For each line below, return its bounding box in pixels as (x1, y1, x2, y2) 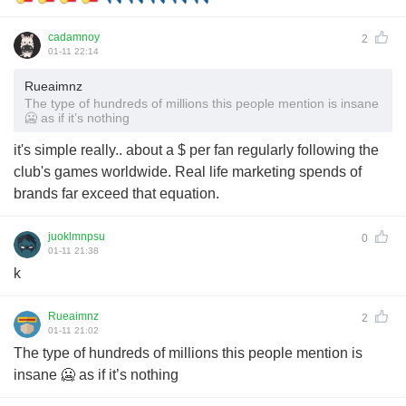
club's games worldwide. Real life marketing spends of (14, 163, 362, 179)
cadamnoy (48, 30, 100, 43)
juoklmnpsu (48, 229, 105, 243)
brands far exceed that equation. (14, 185, 219, 201)
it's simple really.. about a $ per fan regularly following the (14, 141, 379, 158)
